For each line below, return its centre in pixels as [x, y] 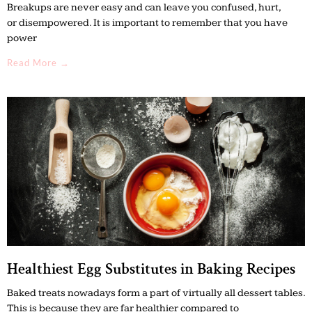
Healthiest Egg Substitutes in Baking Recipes [151, 269]
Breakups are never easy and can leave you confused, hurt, [144, 8]
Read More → [38, 63]
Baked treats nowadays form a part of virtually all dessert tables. [156, 293]
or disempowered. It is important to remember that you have [147, 23]
